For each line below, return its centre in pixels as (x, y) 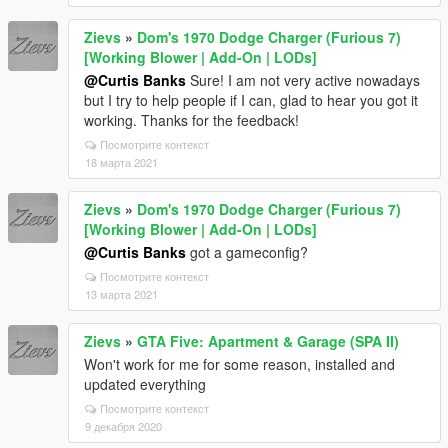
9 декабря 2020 (123, 426)
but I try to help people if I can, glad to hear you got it (251, 100)
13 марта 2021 (121, 294)
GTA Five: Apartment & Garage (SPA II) (268, 341)
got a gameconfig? (247, 252)
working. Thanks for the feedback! (191, 120)
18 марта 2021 (121, 162)
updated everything (145, 384)
